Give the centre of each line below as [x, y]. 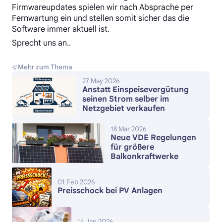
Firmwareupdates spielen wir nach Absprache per [103, 7]
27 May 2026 [101, 81]
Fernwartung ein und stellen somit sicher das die [101, 18]
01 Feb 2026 [76, 182]
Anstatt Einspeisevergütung [136, 89]
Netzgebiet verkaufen [124, 108]
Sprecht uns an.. [41, 43]
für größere [132, 147]
